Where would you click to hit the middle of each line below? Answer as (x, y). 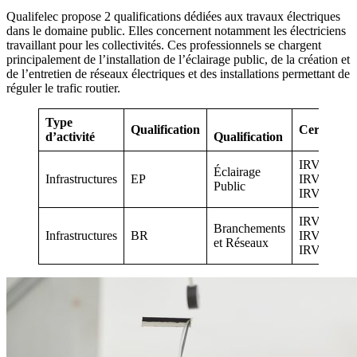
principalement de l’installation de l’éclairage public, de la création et (178, 59)
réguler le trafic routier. (63, 88)
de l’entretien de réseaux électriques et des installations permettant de (178, 73)
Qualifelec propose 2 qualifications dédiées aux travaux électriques (173, 16)
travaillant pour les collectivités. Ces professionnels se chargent (164, 45)
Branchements (249, 228)
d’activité (70, 136)
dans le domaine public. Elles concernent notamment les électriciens (176, 30)
